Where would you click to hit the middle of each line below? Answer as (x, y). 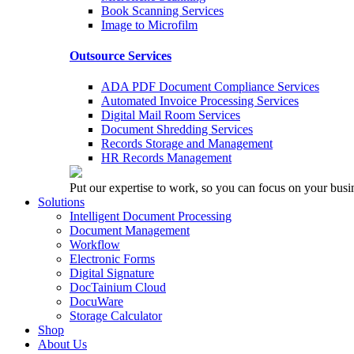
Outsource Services (121, 55)
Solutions (61, 202)
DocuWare (96, 302)
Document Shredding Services (177, 130)
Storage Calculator (116, 316)
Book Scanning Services (162, 10)
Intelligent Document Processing (151, 217)
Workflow (95, 245)
